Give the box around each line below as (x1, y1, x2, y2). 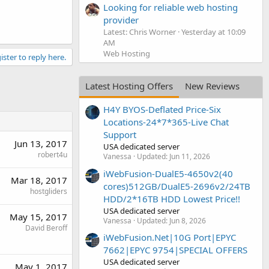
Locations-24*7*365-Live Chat (103, 116, 229, 128)
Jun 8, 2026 (169, 215, 206, 226)
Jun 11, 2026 (169, 151, 210, 162)
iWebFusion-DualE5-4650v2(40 (103, 167, 233, 180)
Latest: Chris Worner (103, 26, 176, 37)
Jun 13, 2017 (14, 137, 67, 150)
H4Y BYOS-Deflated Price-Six (103, 103, 221, 116)
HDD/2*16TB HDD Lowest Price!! (103, 192, 240, 205)
